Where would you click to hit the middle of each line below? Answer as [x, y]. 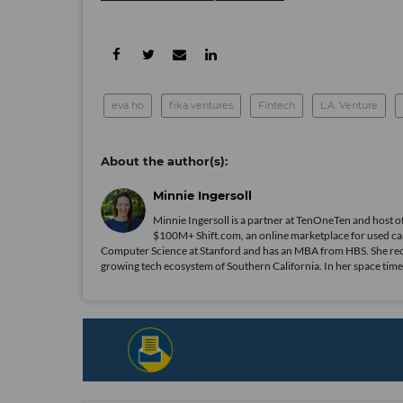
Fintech [277, 106]
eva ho [128, 106]
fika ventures [201, 106]
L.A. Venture [349, 106]
